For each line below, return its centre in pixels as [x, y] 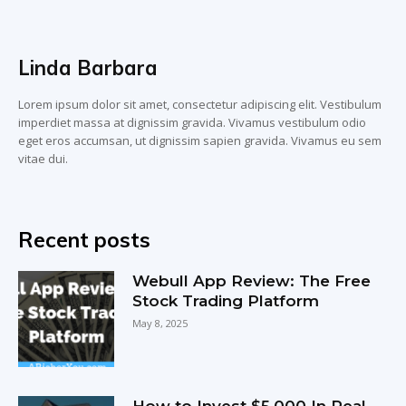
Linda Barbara [88, 68]
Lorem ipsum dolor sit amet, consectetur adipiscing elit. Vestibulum [200, 104]
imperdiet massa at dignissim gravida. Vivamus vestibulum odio [192, 122]
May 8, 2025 [160, 323]
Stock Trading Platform [226, 300]
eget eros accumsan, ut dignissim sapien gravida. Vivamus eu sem [200, 140]
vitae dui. [43, 158]
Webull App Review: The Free [252, 280]
